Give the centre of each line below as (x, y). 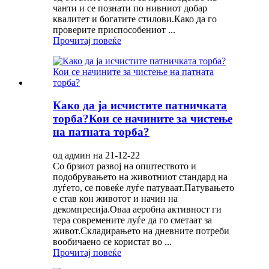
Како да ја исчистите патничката (140, 106)
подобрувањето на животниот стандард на (140, 177)
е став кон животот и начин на (115, 199)
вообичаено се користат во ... (112, 242)
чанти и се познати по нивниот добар (130, 8)
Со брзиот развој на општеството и (125, 166)
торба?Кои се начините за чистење (143, 119)
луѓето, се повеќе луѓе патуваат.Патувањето (144, 188)
